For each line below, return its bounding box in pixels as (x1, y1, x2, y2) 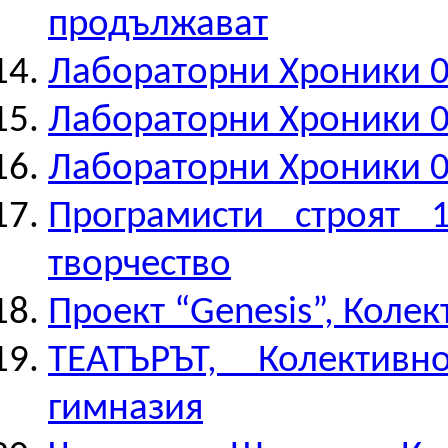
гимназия (48, 390, 203, 429)
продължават (48, 6, 268, 45)
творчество (48, 246, 231, 285)
